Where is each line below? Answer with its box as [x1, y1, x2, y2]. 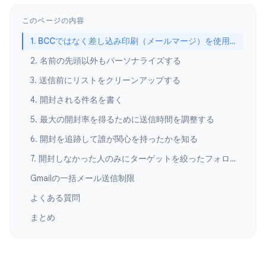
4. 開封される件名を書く [30, 94, 123, 106]
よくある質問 [30, 192, 80, 204]
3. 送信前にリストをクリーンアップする [30, 75, 180, 86]
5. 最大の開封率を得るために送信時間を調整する [30, 114, 214, 125]
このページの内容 [22, 16, 85, 26]
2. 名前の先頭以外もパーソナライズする [30, 55, 181, 66]
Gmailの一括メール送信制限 [30, 173, 135, 184]
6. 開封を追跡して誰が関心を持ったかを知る [30, 134, 198, 145]
